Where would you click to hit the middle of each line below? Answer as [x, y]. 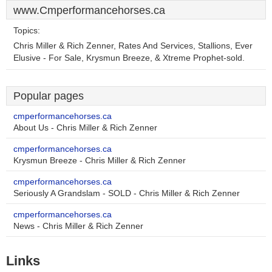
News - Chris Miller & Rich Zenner [78, 226]
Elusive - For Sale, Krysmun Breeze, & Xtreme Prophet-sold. [129, 58]
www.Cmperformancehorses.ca [89, 10]
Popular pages [49, 96]
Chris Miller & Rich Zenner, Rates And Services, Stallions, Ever [133, 46]
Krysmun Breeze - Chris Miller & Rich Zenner [100, 161]
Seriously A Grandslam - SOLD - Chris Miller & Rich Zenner [127, 193]
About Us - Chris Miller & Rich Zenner [85, 128]
